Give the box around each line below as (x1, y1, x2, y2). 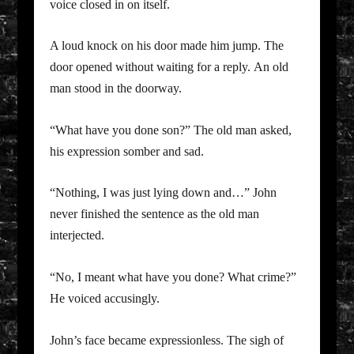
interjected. (49, 228, 104, 243)
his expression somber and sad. (49, 144, 204, 158)
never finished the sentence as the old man (49, 207, 259, 221)
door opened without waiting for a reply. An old (49, 60, 288, 74)
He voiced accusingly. (49, 291, 160, 305)
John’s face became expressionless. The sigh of (49, 333, 284, 347)
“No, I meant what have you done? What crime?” (49, 269, 296, 284)
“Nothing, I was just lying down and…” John (49, 186, 277, 200)
